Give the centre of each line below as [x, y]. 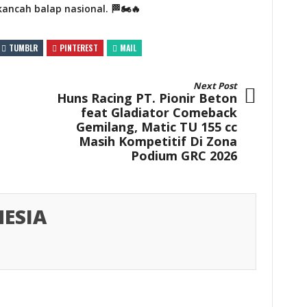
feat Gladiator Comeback [159, 112]
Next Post [215, 85]
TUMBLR [23, 48]
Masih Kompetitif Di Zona [158, 141]
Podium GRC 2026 [184, 155]
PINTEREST [79, 48]
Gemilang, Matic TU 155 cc [156, 126]
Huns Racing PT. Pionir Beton [147, 98]
